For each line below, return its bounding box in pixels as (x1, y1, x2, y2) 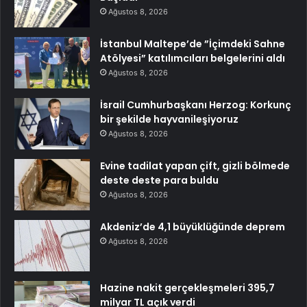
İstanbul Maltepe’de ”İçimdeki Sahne (100, 36, 285, 51)
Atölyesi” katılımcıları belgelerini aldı (100, 51, 285, 65)
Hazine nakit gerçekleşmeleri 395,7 (100, 280, 275, 295)
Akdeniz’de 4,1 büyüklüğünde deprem (100, 219, 285, 234)
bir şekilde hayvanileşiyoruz (100, 112, 238, 126)
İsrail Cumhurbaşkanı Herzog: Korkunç (100, 97, 291, 112)
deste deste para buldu (100, 173, 219, 187)
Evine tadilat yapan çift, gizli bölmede (100, 158, 290, 173)
